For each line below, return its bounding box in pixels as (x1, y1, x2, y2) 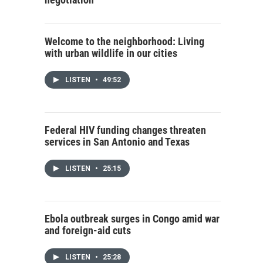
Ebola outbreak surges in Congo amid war (45, 213, 220, 225)
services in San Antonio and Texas (45, 136, 190, 148)
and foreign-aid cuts (45, 224, 131, 237)
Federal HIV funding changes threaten (45, 124, 206, 136)
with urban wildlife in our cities (45, 47, 177, 59)
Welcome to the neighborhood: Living (45, 35, 204, 48)
